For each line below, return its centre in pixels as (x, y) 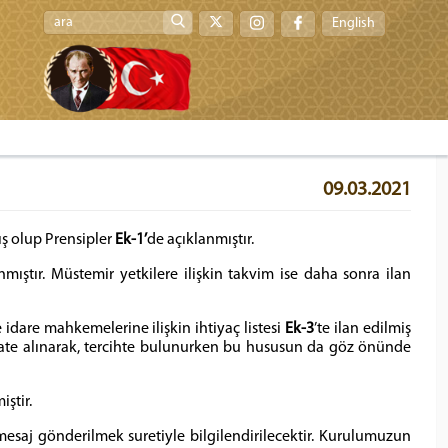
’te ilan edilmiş (363, 329)
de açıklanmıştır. (200, 240)
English (353, 23)
